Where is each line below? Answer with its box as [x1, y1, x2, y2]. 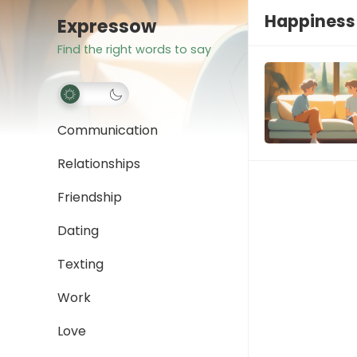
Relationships [57, 155, 140, 173]
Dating [57, 222, 99, 240]
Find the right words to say [57, 41, 211, 57]
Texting [57, 255, 104, 273]
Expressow [57, 14, 156, 39]
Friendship [57, 188, 122, 206]
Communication [57, 121, 158, 139]
